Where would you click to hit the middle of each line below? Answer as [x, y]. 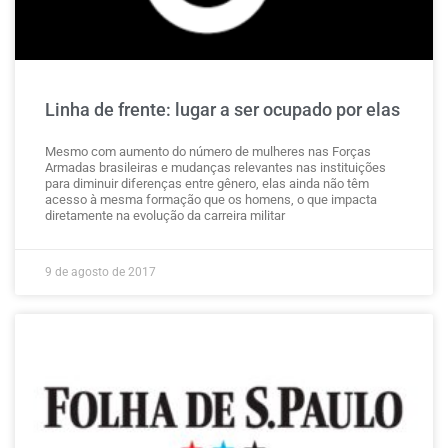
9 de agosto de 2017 [100, 272]
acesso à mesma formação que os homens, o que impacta [211, 199]
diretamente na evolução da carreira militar [165, 215]
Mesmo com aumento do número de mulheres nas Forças [208, 151]
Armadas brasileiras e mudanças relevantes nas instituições [215, 167]
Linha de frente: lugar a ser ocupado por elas [222, 109]
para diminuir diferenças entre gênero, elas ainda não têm [207, 183]
